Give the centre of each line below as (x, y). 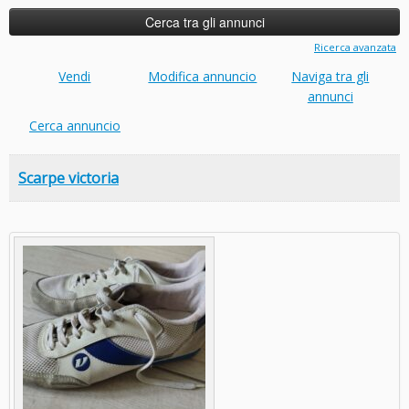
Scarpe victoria (68, 178)
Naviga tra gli (330, 77)
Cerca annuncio (74, 125)
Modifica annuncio (203, 77)
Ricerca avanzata (355, 47)
